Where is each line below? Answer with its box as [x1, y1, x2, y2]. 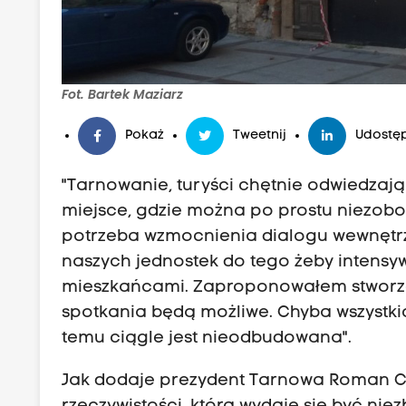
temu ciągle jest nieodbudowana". [62, 330, 353, 348]
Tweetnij [233, 129, 287, 143]
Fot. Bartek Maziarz [62, 85, 184, 104]
